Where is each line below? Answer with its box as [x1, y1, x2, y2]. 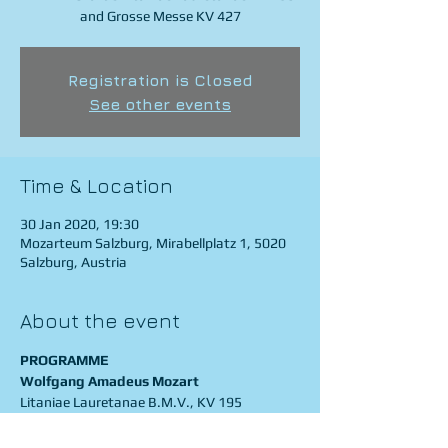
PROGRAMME [20, 352, 109, 368]
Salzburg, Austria [20, 254, 127, 270]
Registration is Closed [67, 71, 253, 89]
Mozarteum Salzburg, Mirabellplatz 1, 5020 [20, 235, 286, 251]
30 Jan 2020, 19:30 [20, 216, 139, 232]
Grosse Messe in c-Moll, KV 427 [20, 415, 213, 431]
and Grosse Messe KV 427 [79, 8, 241, 24]
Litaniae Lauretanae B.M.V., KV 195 [20, 394, 242, 410]
